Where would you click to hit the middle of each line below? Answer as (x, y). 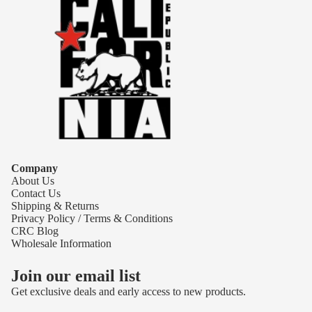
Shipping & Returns (55, 206)
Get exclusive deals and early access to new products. (128, 291)
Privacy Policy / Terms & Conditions (92, 218)
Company (34, 168)
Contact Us (36, 193)
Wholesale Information (61, 243)
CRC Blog (35, 231)
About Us (33, 181)
